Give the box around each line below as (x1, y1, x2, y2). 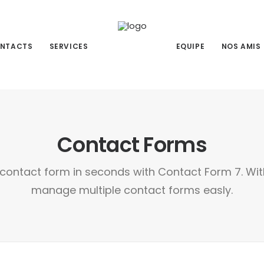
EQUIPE (176, 41, 205, 52)
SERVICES (49, 41, 88, 52)
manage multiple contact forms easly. (31, 183, 233, 197)
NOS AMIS (221, 41, 261, 52)
